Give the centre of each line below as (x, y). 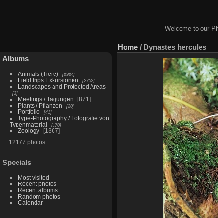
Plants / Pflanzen (40, 105)
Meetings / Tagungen (45, 99)
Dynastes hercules (175, 47)
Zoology (28, 130)
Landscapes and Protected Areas (62, 86)
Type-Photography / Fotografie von (63, 118)
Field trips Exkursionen (48, 80)
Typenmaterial (28, 124)
